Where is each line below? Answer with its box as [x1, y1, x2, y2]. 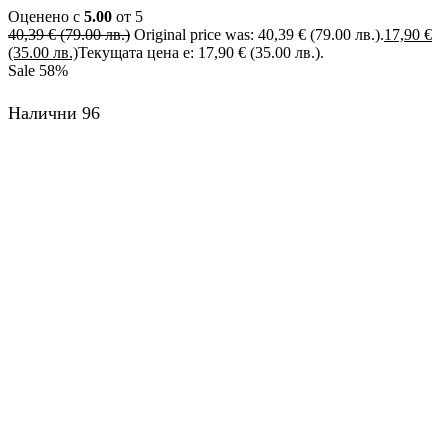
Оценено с [8, 8, 84, 26]
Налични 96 [8, 102, 100, 123]
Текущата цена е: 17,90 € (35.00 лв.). [78, 44, 324, 62]
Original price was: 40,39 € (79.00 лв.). [134, 26, 384, 44]
